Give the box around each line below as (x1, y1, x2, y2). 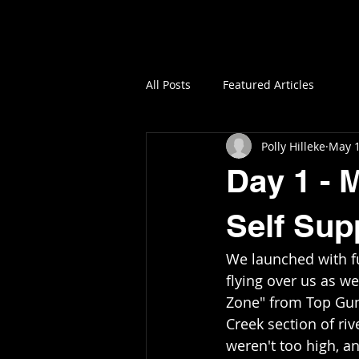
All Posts (146, 76, 191, 92)
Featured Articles (223, 76, 314, 92)
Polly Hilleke (261, 138, 325, 154)
